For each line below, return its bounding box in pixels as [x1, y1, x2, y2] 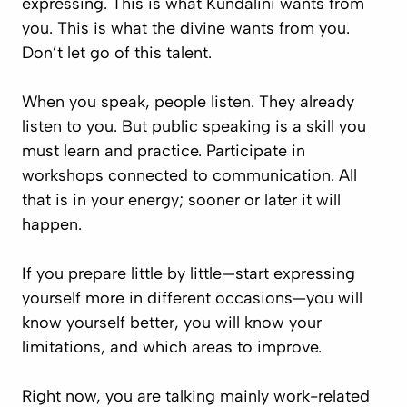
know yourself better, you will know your [22, 313, 322, 333]
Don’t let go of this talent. [22, 43, 212, 63]
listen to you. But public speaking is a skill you [22, 116, 366, 136]
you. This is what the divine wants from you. [22, 18, 350, 38]
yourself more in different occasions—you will [22, 288, 362, 308]
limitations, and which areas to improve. [22, 337, 322, 357]
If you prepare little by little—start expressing [22, 263, 355, 283]
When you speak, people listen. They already [22, 92, 354, 112]
